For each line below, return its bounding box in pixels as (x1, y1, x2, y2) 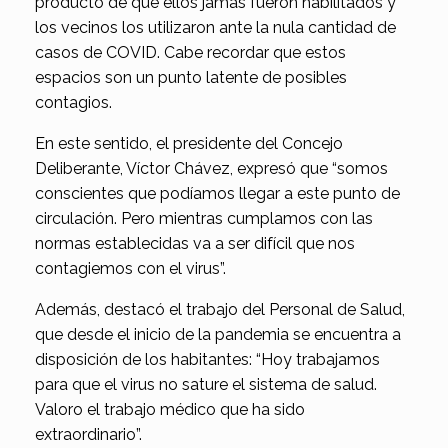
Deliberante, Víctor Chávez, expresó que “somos (35, 158, 388, 178)
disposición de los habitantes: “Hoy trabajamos (35, 349, 380, 369)
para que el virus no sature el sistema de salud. (35, 374, 377, 394)
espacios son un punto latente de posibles (35, 67, 347, 87)
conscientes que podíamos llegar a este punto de (35, 183, 400, 203)
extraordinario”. (35, 424, 142, 444)
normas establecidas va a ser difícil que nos (35, 233, 355, 253)
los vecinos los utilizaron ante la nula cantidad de (35, 17, 396, 37)
